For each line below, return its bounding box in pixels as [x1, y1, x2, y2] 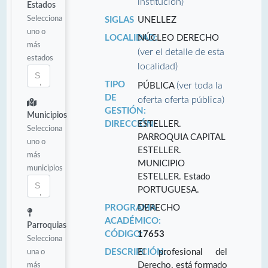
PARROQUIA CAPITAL [138, 132, 226, 142]
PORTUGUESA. [138, 185, 200, 194]
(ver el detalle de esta [138, 47, 225, 57]
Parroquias [27, 221, 66, 230]
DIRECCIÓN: [104, 119, 156, 129]
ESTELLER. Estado [138, 172, 211, 181]
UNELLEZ [138, 15, 177, 25]
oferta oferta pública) [138, 95, 225, 105]
